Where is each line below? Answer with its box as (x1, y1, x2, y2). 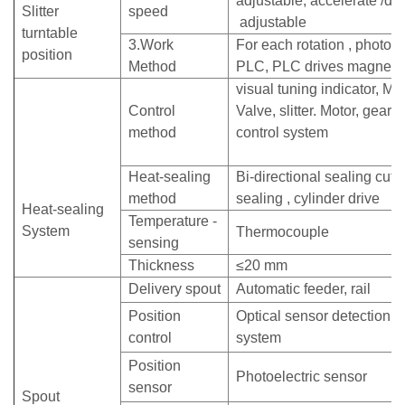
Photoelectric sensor (236, 369, 367, 385)
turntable (22, 25, 78, 42)
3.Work (128, 37, 174, 53)
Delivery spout (128, 281, 221, 297)
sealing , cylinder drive (236, 191, 380, 207)
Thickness (128, 258, 194, 274)
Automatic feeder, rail (236, 281, 371, 297)
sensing (128, 235, 179, 251)
